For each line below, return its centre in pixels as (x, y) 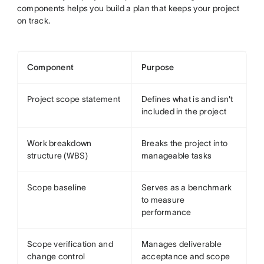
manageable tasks (176, 156)
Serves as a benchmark (187, 187)
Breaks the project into (184, 143)
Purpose (158, 67)
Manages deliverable (181, 244)
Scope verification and (70, 244)
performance (166, 212)
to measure (163, 200)
